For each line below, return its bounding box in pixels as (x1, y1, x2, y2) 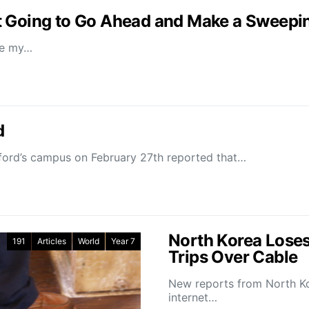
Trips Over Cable (168, 247, 298, 268)
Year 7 (111, 236, 135, 247)
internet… (168, 290, 217, 305)
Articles (37, 236, 66, 247)
